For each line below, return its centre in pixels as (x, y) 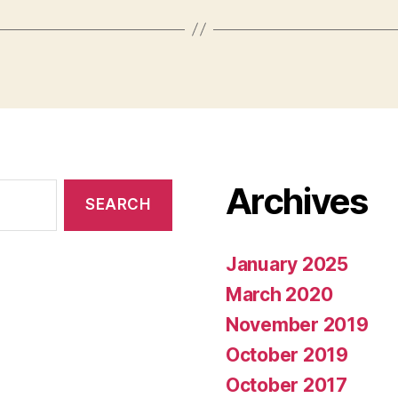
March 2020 (279, 294)
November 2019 (297, 324)
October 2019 (287, 354)
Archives (297, 201)
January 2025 (287, 264)
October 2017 (287, 385)
